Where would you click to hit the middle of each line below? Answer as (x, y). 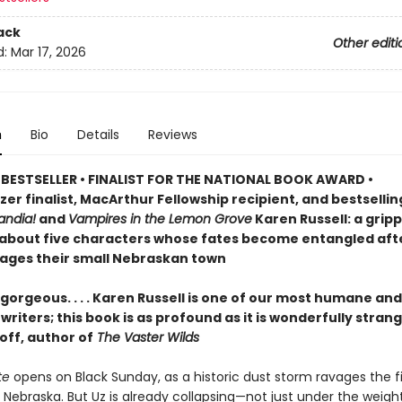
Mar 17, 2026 (48, 52)
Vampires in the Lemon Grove (160, 219)
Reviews (172, 135)
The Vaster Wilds (146, 337)
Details (98, 135)
